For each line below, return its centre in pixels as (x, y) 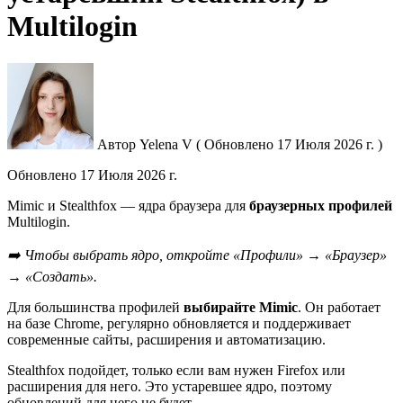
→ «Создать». (52, 276)
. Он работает (339, 307)
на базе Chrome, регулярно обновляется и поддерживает (179, 323)
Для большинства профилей (94, 307)
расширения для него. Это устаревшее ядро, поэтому (170, 386)
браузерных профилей (321, 205)
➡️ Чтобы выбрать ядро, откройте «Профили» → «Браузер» (197, 255)
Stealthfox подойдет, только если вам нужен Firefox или (176, 370)
